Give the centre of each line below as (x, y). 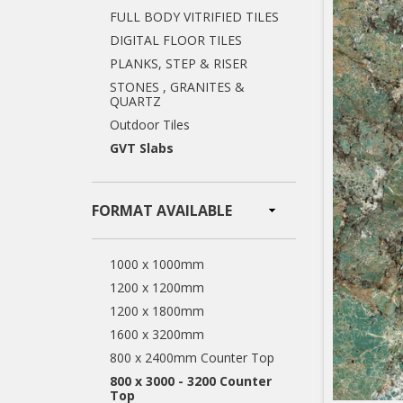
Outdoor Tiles (150, 125)
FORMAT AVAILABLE (162, 210)
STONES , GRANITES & (177, 87)
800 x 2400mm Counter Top (192, 358)
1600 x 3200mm (157, 334)
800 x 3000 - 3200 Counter (191, 381)
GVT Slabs (142, 148)
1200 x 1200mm (157, 287)
